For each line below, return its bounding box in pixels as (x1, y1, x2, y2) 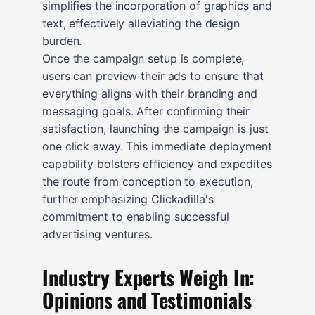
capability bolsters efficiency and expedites (42, 156, 272, 171)
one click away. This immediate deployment (42, 139, 272, 153)
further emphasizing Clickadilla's (42, 191, 214, 206)
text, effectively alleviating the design (42, 15, 240, 30)
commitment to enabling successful (42, 209, 229, 224)
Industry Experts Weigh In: (42, 262, 255, 292)
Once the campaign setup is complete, (42, 51, 245, 65)
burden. (42, 33, 82, 48)
